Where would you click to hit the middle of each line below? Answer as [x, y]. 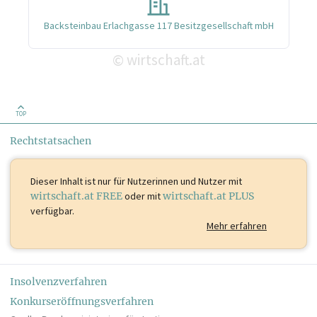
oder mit [143, 196]
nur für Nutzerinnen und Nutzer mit [169, 181]
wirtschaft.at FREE [76, 196]
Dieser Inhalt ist [63, 181]
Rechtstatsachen [51, 140]
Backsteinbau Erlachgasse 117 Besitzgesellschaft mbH [158, 25]
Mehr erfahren [237, 225]
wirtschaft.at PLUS [208, 196]
